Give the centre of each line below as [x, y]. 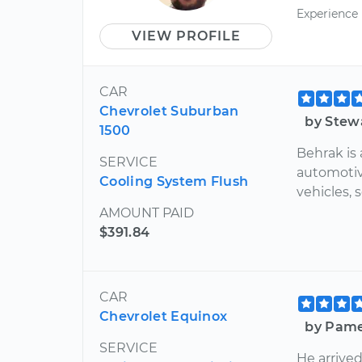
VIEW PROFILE [186, 36]
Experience [328, 14]
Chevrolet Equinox [164, 316]
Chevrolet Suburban [169, 111]
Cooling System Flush [174, 181]
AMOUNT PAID [147, 213]
